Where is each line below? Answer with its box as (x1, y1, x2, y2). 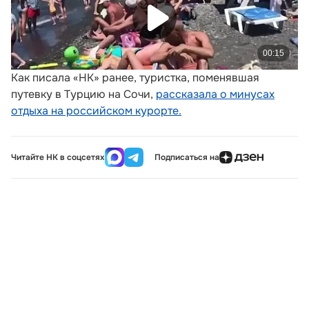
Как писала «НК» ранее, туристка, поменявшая (11, 70, 259, 85)
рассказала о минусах (156, 87, 275, 101)
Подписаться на (154, 151, 219, 163)
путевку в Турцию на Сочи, (11, 87, 156, 101)
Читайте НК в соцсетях (11, 151, 105, 163)
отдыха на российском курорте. (11, 103, 181, 118)
